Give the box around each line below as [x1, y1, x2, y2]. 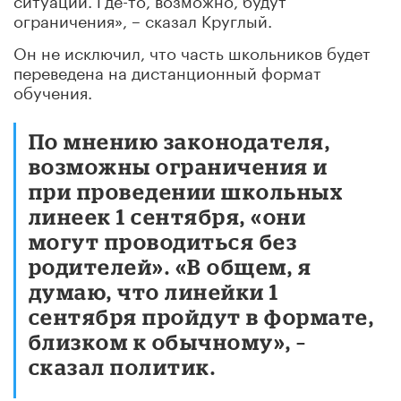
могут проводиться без [29, 228, 298, 253]
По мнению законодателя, [29, 128, 331, 153]
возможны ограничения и [29, 153, 328, 178]
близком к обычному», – [29, 328, 307, 354]
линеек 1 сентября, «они [29, 203, 307, 228]
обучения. [13, 77, 92, 103]
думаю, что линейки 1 [29, 278, 279, 303]
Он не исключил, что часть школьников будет [13, 38, 371, 64]
